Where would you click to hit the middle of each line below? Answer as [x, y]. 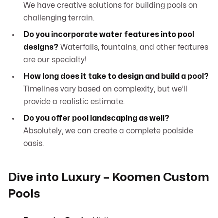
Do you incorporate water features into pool [109, 35]
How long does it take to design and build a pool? [116, 77]
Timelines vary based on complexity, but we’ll [105, 89]
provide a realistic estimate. [74, 102]
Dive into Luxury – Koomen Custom [109, 178]
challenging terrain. [59, 18]
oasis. [34, 144]
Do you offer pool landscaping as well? [96, 118]
